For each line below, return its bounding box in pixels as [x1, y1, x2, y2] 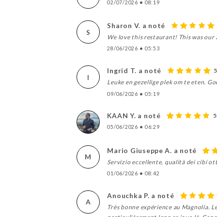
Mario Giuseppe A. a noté [107, 146, 197, 155]
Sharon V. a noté [107, 21, 166, 30]
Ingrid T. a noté [107, 66, 162, 75]
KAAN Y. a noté [107, 111, 161, 120]
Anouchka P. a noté [107, 191, 174, 200]
